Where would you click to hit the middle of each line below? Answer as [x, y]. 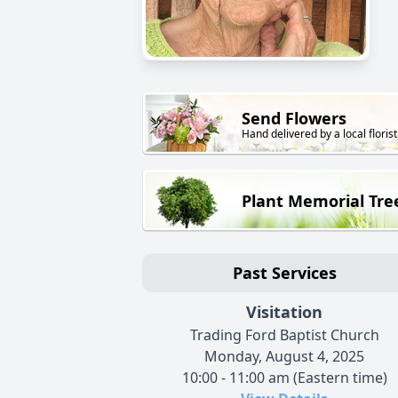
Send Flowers [294, 119]
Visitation [284, 312]
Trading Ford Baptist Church [284, 335]
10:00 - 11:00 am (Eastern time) [284, 378]
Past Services [284, 273]
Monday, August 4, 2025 [284, 357]
